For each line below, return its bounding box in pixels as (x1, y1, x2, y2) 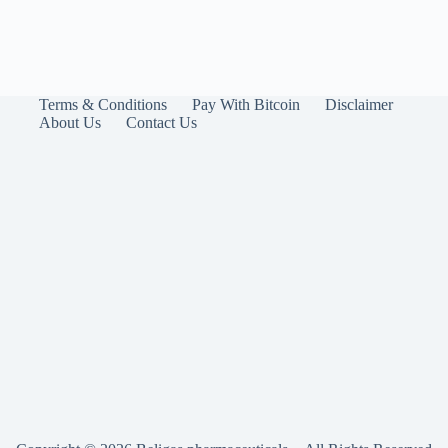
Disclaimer (325, 96, 394, 113)
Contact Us (126, 114, 198, 131)
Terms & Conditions (39, 96, 168, 113)
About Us (39, 114, 102, 131)
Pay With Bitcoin (192, 96, 301, 113)
